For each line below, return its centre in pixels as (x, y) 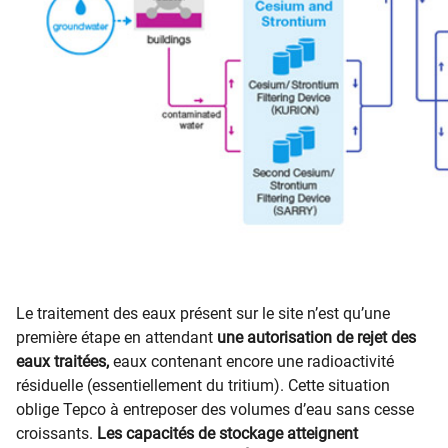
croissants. (56, 433)
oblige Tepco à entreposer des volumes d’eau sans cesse (215, 409)
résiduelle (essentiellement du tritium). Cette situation (203, 385)
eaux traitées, (64, 361)
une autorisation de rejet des (316, 337)
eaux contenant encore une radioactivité (253, 361)
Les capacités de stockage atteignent (227, 433)
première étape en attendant (116, 337)
